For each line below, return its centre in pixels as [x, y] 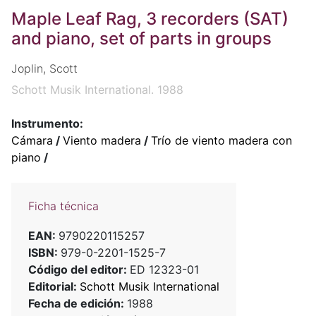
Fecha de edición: [78, 304]
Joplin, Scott [44, 69]
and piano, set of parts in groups [141, 38]
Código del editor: [79, 270]
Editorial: [54, 287]
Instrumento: [47, 124]
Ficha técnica [63, 206]
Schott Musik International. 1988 [97, 90]
